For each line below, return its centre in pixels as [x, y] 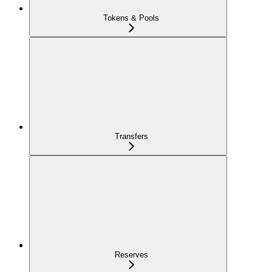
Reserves [131, 254]
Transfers [131, 136]
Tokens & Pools [131, 18]
